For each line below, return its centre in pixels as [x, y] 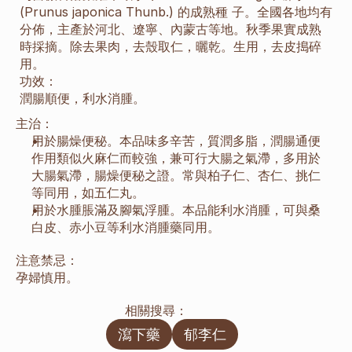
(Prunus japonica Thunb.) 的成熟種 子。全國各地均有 [176, 12]
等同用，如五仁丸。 [88, 192]
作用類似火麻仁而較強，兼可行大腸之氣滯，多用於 [176, 158]
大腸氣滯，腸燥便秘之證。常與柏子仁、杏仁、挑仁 [176, 175]
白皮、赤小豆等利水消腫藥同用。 [126, 227]
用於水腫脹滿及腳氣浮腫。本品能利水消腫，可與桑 [176, 210]
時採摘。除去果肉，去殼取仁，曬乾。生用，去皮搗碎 [170, 46]
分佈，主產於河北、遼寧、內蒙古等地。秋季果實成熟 [170, 29]
